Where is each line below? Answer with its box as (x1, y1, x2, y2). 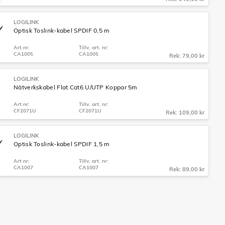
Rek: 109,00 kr (166, 109, 204, 116)
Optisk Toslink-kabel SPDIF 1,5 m (14, 140, 110, 148)
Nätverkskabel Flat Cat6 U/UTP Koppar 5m (14, 83, 138, 91)
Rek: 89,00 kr (169, 166, 204, 173)
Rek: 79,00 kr (169, 52, 204, 59)
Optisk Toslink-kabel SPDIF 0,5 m (14, 27, 110, 34)
